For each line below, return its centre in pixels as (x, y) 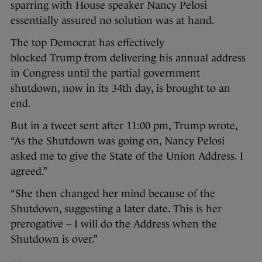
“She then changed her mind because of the (113, 193)
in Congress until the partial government (105, 73)
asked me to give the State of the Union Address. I (127, 156)
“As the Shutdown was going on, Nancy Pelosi (118, 141)
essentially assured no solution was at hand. (113, 20)
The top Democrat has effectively (87, 42)
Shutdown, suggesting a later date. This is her (116, 208)
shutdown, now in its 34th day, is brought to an (120, 88)
